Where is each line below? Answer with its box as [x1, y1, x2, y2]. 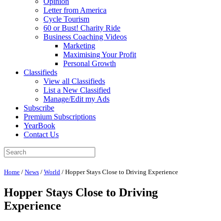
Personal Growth [63, 59, 116, 68]
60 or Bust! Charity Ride [43, 24, 120, 32]
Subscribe [24, 104, 54, 112]
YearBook [24, 121, 55, 130]
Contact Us [24, 130, 59, 139]
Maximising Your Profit [63, 50, 136, 59]
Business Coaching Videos [43, 33, 127, 41]
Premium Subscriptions [24, 112, 96, 121]
